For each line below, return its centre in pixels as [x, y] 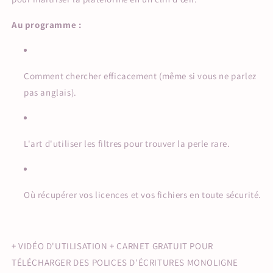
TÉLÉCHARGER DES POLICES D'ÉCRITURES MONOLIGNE [125, 262]
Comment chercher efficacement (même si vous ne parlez [140, 76]
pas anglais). [50, 92]
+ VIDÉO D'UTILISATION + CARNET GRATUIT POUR [112, 246]
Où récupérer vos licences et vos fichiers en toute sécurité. [143, 194]
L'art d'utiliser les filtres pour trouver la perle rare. [127, 143]
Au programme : [47, 24]
